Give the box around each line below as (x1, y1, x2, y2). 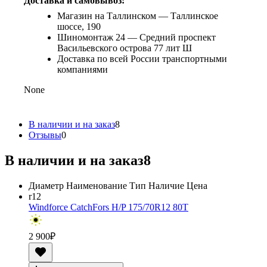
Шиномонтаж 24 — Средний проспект (57, 32, 216, 42)
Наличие (148, 180, 184, 191)
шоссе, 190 (57, 21, 101, 32)
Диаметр (29, 180, 64, 191)
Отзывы (29, 129, 61, 140)
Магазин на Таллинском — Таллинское (57, 10, 218, 21)
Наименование (66, 180, 127, 191)
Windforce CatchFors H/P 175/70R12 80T (29, 201, 188, 212)
